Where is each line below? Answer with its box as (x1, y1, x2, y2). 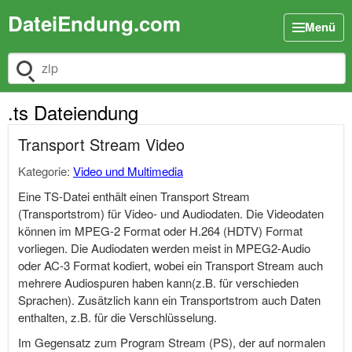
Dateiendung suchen (8, 68, 113, 85)
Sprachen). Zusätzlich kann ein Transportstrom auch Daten (18, 291, 321, 308)
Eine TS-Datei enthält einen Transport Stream (18, 188, 250, 204)
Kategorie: (18, 163, 73, 179)
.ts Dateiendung (8, 98, 138, 126)
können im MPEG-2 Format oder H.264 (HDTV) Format (18, 222, 302, 239)
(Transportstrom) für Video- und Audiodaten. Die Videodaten (18, 205, 324, 222)
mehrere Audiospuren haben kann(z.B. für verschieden (18, 274, 299, 291)
